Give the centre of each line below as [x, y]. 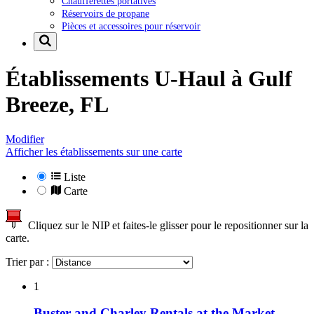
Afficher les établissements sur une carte [94, 151]
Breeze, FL [57, 105]
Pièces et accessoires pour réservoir [131, 26]
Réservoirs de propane [105, 13]
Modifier [25, 139]
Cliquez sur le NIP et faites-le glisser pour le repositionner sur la [165, 225]
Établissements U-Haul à [127, 79]
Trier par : [29, 261]
